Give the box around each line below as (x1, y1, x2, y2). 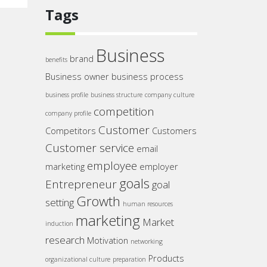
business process (111, 71, 184, 82)
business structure (91, 91, 142, 99)
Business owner (45, 71, 109, 82)
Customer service (45, 140, 134, 156)
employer (139, 161, 178, 172)
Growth (76, 192, 120, 210)
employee (87, 158, 137, 173)
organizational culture (45, 255, 110, 263)
